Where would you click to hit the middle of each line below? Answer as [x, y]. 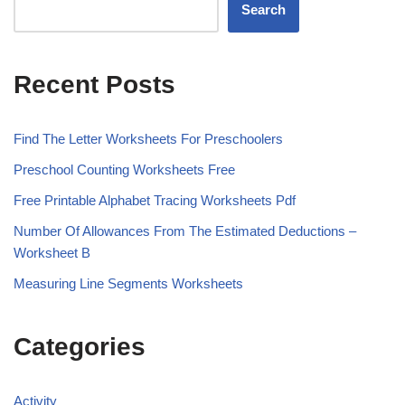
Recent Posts [94, 84]
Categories [80, 346]
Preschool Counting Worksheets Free [124, 169]
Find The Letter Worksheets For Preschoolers [148, 138]
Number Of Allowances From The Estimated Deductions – [185, 231]
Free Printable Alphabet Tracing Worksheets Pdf [155, 200]
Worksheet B [52, 252]
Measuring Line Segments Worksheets [128, 283]
